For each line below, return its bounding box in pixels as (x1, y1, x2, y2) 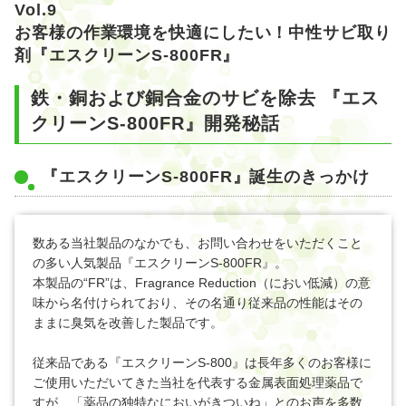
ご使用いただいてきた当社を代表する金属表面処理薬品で (33, 374, 362, 390)
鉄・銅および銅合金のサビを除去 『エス (31, 87, 380, 108)
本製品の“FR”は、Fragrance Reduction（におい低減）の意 (33, 275, 371, 290)
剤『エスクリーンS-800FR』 (14, 45, 240, 64)
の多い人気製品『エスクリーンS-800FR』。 (33, 255, 287, 270)
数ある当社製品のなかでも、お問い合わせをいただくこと (33, 235, 362, 250)
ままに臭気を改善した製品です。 (33, 314, 223, 330)
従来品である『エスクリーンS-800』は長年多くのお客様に (33, 354, 372, 370)
